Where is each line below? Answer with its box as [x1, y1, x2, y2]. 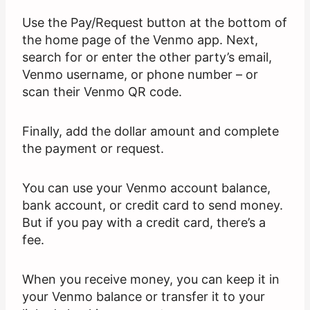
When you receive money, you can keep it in [22, 272, 280, 287]
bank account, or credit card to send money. [22, 198, 283, 213]
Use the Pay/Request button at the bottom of [22, 15, 287, 30]
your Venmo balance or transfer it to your [22, 289, 265, 304]
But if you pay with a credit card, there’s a [22, 215, 266, 230]
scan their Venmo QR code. [22, 84, 182, 100]
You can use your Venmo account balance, [22, 181, 271, 196]
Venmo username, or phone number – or [22, 67, 258, 82]
